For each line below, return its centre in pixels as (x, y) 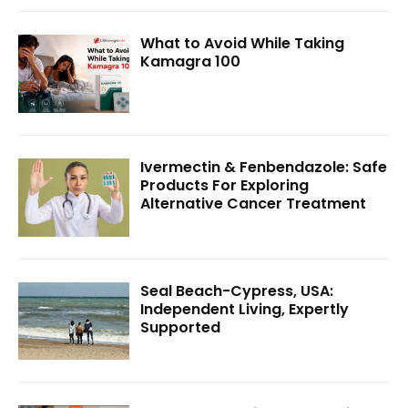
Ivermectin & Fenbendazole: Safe (264, 168)
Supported (181, 327)
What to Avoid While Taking (243, 44)
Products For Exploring (225, 186)
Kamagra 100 (191, 62)
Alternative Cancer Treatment (254, 204)
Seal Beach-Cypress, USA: (237, 291)
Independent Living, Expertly (245, 309)
